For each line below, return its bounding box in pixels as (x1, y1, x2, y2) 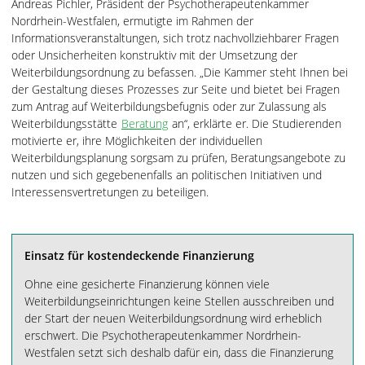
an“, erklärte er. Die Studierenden (169, 116, 341, 131)
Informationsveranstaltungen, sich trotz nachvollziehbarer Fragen (11, 30, 339, 46)
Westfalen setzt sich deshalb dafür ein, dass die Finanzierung (24, 345, 333, 360)
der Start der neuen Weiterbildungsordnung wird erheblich (24, 310, 322, 326)
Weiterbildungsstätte (11, 116, 121, 131)
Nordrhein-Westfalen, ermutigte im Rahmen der (11, 13, 253, 29)
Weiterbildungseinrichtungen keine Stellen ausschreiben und (24, 293, 334, 309)
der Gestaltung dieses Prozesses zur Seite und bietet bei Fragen (11, 81, 340, 97)
